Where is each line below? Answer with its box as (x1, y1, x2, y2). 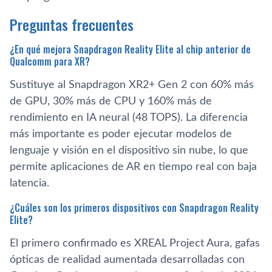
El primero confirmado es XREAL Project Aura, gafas (10, 237, 260, 249)
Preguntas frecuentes (10, 13, 134, 35)
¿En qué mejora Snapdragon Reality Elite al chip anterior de (10, 41, 251, 56)
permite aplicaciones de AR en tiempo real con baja (10, 161, 257, 172)
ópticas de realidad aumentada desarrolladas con (10, 254, 245, 265)
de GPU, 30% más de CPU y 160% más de (10, 95, 212, 107)
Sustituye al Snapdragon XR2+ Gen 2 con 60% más (10, 79, 254, 90)
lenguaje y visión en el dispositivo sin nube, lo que (10, 144, 248, 156)
